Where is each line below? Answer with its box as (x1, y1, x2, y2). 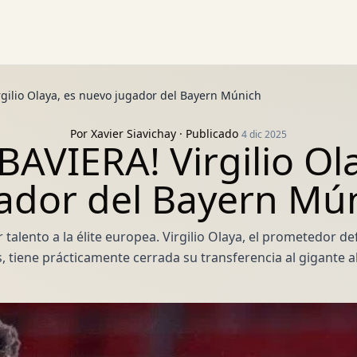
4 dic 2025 (241, 127, 287, 141)
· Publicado (176, 126, 241, 141)
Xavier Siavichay (91, 126, 176, 141)
